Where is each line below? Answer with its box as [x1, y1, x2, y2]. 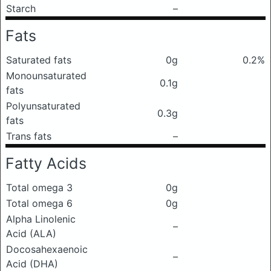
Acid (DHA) [6, 258, 58, 270]
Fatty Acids [5, 154, 87, 172]
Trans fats [6, 130, 51, 142]
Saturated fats [6, 54, 71, 66]
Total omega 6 [6, 197, 73, 209]
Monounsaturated [6, 70, 87, 82]
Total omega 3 [6, 181, 73, 194]
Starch [6, 2, 36, 15]
